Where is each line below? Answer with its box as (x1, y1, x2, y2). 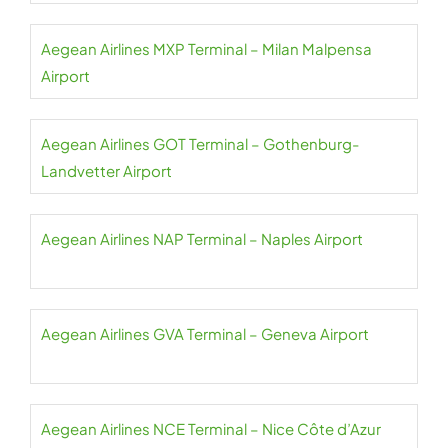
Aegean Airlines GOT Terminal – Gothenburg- (41, 134, 359, 153)
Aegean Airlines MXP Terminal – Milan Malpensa (41, 39, 372, 58)
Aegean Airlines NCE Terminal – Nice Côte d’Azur (41, 419, 381, 438)
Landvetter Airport (41, 161, 172, 180)
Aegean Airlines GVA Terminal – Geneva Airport (41, 324, 369, 343)
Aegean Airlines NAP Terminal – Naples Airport (41, 229, 363, 248)
